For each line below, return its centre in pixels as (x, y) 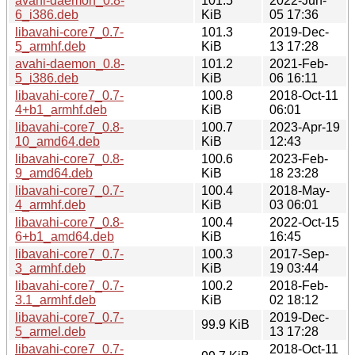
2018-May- (300, 190)
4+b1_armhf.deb (61, 109)
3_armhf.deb (50, 268)
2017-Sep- (299, 254)
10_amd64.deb (57, 141)
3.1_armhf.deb (55, 300)
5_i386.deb (47, 78)
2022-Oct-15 (304, 222)
